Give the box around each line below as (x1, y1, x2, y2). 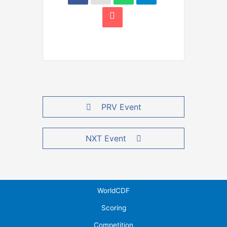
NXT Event (86, 133, 126, 144)
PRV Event (101, 102, 141, 112)
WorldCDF (97, 186, 130, 195)
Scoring (101, 204, 126, 212)
